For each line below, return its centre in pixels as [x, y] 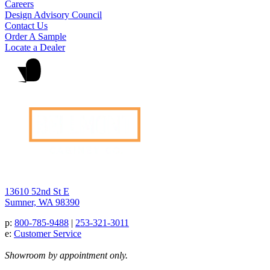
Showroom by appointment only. [66, 255]
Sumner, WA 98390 [42, 202]
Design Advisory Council [53, 14]
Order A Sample [36, 36]
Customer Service [48, 233]
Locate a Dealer [35, 47]
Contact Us [26, 25]
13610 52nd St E [37, 191]
